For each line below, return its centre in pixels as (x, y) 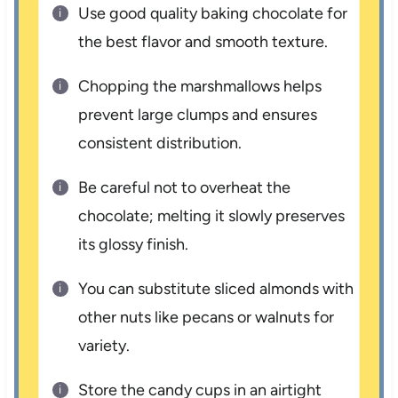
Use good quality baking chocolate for (213, 13)
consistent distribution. (160, 143)
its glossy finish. (134, 244)
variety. (104, 345)
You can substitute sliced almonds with (216, 288)
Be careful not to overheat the (185, 187)
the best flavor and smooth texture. (203, 41)
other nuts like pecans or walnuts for (207, 317)
